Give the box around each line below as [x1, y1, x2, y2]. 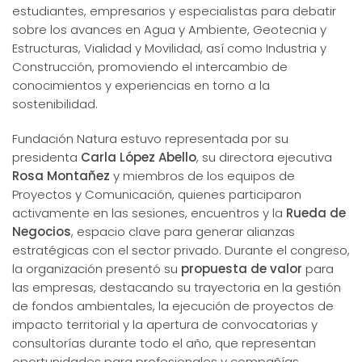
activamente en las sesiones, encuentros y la [12, 204, 286, 221]
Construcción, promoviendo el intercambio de [12, 57, 288, 75]
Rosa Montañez [12, 166, 110, 184]
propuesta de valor [181, 259, 302, 277]
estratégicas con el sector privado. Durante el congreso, [12, 241, 350, 259]
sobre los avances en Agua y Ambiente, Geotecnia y [12, 20, 326, 38]
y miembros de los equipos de [110, 166, 295, 184]
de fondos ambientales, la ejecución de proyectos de [12, 297, 334, 314]
